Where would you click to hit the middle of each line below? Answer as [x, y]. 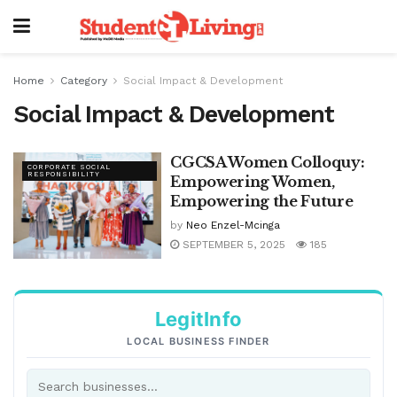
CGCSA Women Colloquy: [268, 162]
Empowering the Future [262, 201]
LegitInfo [198, 319]
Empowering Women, [253, 182]
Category [84, 81]
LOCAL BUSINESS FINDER [198, 341]
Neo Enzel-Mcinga [234, 225]
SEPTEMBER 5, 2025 [233, 245]
